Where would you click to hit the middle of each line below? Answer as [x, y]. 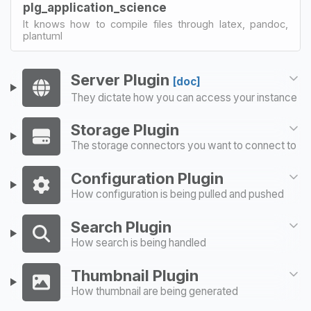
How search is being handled [139, 242]
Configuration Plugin [148, 178]
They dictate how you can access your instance [184, 98]
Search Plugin [121, 227]
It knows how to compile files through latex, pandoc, [155, 24]
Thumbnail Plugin [135, 275]
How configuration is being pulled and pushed [178, 194]
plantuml [43, 35]
